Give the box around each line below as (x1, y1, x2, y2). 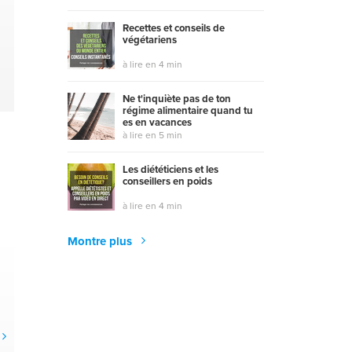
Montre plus (68, 233, 135, 251)
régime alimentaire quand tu (123, 103, 253, 119)
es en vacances (123, 115, 192, 130)
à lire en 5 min (123, 128, 182, 143)
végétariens (123, 32, 177, 48)
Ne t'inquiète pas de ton (123, 91, 231, 107)
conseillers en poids (123, 174, 212, 189)
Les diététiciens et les (123, 162, 218, 178)
